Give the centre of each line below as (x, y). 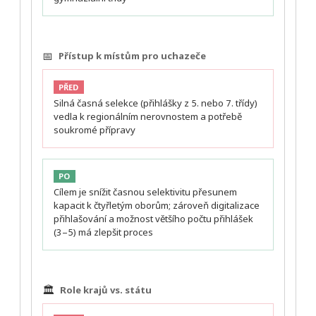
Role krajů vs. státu (105, 290)
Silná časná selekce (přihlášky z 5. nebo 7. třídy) (156, 103)
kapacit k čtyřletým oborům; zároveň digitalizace (157, 206)
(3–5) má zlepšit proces (103, 232)
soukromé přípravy (95, 129)
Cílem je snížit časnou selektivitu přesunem (145, 192)
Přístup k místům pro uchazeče (132, 55)
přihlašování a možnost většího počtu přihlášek (153, 219)
